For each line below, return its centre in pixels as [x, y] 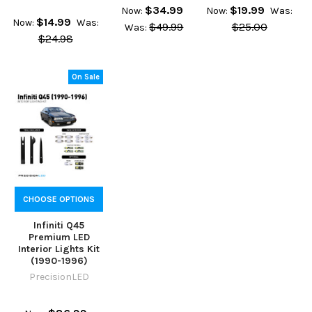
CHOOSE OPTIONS [59, 199]
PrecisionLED [59, 276]
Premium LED [59, 237]
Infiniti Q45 [59, 225]
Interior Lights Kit [59, 249]
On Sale [86, 77]
